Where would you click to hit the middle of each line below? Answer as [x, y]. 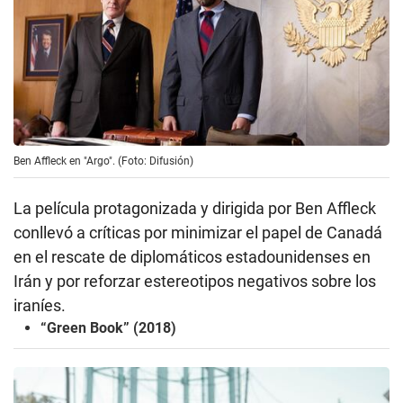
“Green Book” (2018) [108, 327]
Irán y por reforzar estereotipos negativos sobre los [195, 281]
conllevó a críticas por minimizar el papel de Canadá [198, 232]
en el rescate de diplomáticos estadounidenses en [192, 256]
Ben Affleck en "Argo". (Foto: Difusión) [103, 161]
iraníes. [40, 305]
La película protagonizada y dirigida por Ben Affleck [195, 208]
